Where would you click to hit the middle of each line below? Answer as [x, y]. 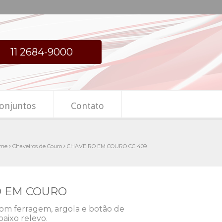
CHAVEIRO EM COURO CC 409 [107, 146]
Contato [87, 106]
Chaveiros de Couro [37, 146]
